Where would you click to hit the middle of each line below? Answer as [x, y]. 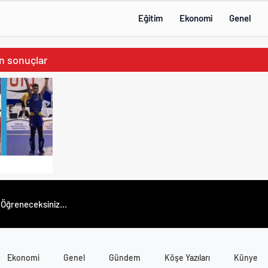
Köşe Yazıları [187, 258]
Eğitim [150, 18]
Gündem [124, 258]
